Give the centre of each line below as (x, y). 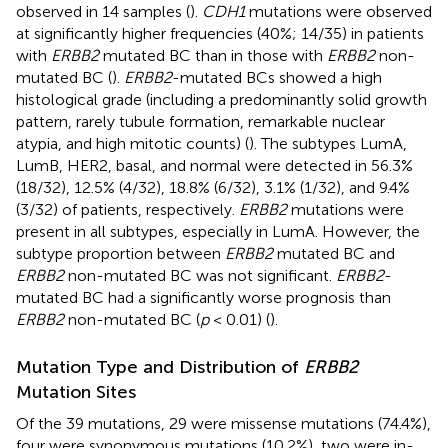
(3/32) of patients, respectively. (127, 209)
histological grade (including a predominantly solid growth (221, 99)
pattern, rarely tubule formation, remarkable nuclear (200, 121)
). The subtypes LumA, (328, 143)
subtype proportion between (120, 253)
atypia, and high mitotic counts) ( (132, 143)
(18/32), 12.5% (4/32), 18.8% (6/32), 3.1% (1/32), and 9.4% (213, 187)
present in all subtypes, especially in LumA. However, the (218, 231)
